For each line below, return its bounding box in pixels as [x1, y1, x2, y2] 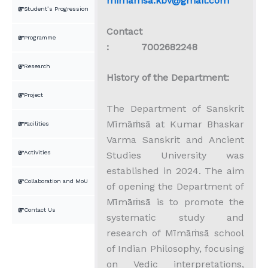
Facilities [24, 120, 49, 127]
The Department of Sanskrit [106, 102, 244, 114]
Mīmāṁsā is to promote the [106, 196, 244, 208]
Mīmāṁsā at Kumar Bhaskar [106, 118, 244, 130]
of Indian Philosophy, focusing [106, 242, 244, 254]
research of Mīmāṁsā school [106, 227, 244, 239]
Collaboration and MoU [24, 178, 88, 184]
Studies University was [106, 149, 244, 161]
